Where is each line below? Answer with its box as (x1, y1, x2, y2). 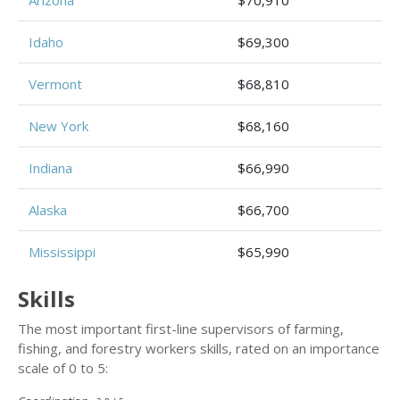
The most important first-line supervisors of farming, (18, 320, 344, 337)
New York (29, 117, 88, 135)
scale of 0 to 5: (18, 359, 108, 377)
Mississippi (29, 243, 96, 261)
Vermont (29, 75, 82, 93)
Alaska (29, 201, 67, 219)
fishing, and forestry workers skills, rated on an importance (18, 339, 379, 357)
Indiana (29, 159, 72, 177)
